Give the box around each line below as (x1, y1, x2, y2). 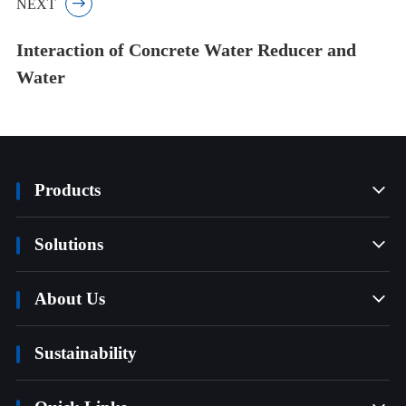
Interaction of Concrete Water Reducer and (15, 40, 356, 61)
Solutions (34, 235, 103, 255)
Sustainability (34, 343, 137, 363)
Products (34, 180, 101, 200)
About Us (34, 289, 105, 309)
